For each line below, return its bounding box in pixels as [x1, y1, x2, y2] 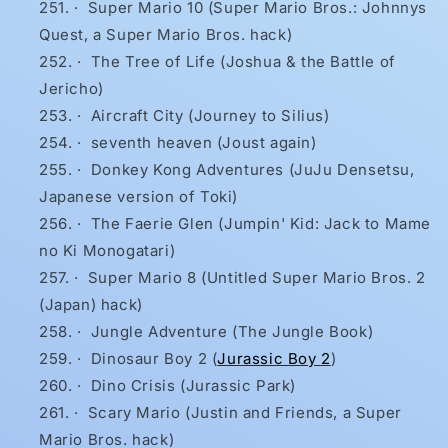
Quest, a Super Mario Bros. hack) [39, 25, 293, 45]
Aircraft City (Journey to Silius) [90, 106, 330, 126]
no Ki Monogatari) [39, 241, 176, 261]
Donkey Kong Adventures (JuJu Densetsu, [90, 160, 415, 180]
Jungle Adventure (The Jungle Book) [90, 322, 374, 342]
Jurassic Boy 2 [217, 349, 331, 369]
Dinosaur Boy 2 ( [90, 349, 218, 369]
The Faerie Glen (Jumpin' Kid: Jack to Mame [90, 214, 432, 234]
